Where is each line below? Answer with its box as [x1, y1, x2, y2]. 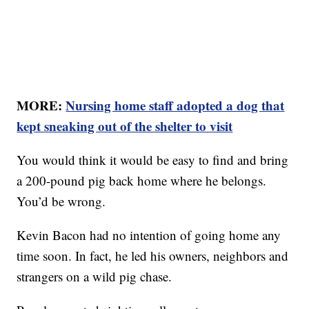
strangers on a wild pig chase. [17, 268, 172, 286]
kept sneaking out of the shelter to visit [17, 117, 233, 136]
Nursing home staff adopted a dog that [66, 96, 285, 115]
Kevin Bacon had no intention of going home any [17, 226, 281, 244]
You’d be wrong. [17, 192, 106, 210]
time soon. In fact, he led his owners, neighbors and [17, 247, 289, 265]
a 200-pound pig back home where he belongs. [17, 172, 267, 190]
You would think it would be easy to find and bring [17, 151, 289, 169]
